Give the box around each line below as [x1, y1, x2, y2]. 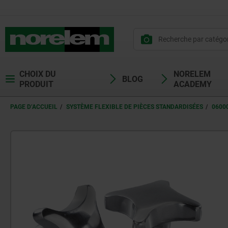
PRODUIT [19, 79, 53, 89]
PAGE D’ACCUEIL [10, 103, 58, 110]
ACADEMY [174, 79, 212, 89]
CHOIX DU [19, 69, 56, 79]
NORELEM [174, 69, 211, 79]
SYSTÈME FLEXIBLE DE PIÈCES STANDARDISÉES [66, 103, 203, 110]
